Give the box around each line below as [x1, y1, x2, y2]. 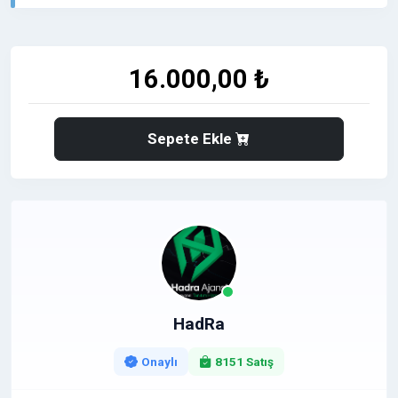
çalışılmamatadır [28, 10, 132, 28]
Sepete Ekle [147, 129, 236, 147]
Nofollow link [28, 54, 113, 72]
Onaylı [140, 354, 178, 369]
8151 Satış [214, 354, 274, 369]
